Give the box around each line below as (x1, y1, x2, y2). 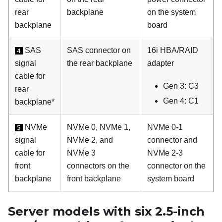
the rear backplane (67, 59, 132, 68)
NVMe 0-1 (147, 123, 183, 132)
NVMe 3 (67, 149, 96, 158)
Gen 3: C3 (163, 82, 199, 91)
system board (147, 174, 194, 183)
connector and (147, 136, 197, 145)
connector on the (147, 162, 206, 170)
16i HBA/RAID (147, 46, 198, 55)
